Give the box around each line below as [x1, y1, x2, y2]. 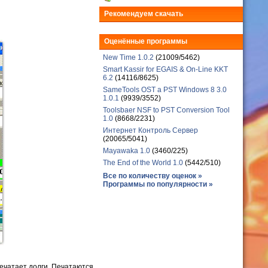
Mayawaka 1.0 [103, 147, 152, 155]
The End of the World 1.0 [103, 159, 183, 167]
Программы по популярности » [103, 180, 213, 188]
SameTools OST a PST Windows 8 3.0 [103, 86, 227, 94]
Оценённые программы [104, 37, 187, 45]
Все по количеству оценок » [103, 172, 202, 180]
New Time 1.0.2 [103, 53, 154, 62]
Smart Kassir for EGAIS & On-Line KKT [103, 65, 228, 74]
